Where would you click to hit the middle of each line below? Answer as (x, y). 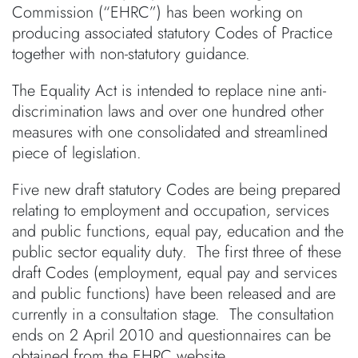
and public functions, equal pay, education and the (178, 231)
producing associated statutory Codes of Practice (172, 33)
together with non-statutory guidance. (131, 54)
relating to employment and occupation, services (171, 211)
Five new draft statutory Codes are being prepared (176, 190)
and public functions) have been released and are (174, 294)
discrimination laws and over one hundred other (168, 111)
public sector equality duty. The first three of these (177, 252)
